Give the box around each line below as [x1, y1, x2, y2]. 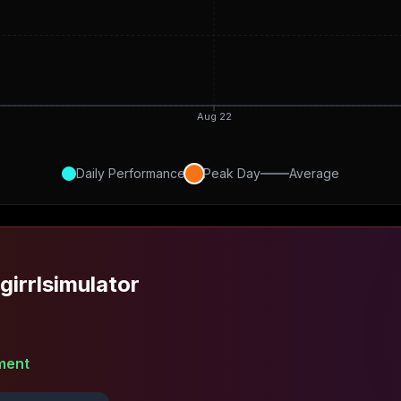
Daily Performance [76, 166, 185, 181]
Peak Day [203, 166, 260, 181]
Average [289, 166, 339, 181]
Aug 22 [196, 109, 232, 123]
